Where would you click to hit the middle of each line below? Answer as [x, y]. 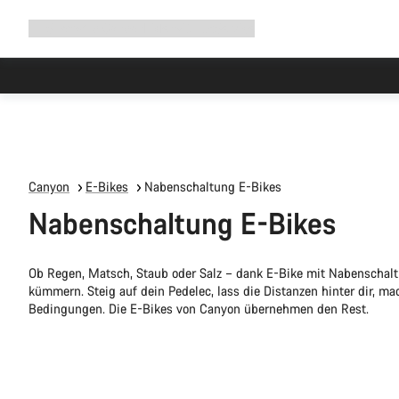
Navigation [57, 27]
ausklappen [59, 45]
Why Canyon [109, 28]
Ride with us [179, 28]
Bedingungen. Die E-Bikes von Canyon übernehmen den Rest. [199, 309]
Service [235, 28]
